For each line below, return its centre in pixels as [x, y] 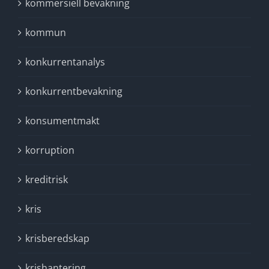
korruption [50, 150]
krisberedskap [57, 238]
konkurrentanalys [65, 62]
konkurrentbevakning [74, 91]
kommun [46, 32]
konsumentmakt [62, 121]
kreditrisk [47, 180]
